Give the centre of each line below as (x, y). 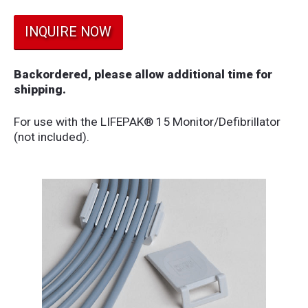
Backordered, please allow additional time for (143, 75)
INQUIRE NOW (68, 32)
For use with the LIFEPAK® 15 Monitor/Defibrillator (147, 122)
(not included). (51, 137)
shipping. (40, 90)
